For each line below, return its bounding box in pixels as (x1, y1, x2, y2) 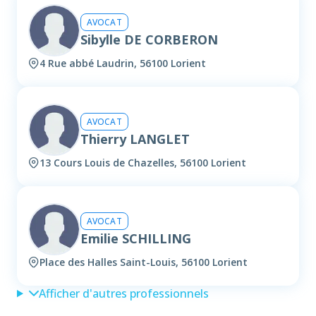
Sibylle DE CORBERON (80, 30, 218, 48)
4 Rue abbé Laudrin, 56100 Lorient (39, 56, 206, 71)
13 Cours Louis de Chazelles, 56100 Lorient (39, 156, 246, 170)
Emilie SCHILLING (80, 229, 191, 247)
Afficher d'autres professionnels (38, 286, 209, 302)
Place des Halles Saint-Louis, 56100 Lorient (39, 255, 248, 269)
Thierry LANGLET (80, 130, 190, 147)
